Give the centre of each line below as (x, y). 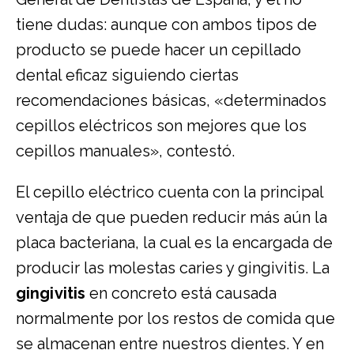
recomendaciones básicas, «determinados (171, 100)
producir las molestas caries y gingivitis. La (173, 267)
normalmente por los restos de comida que (175, 318)
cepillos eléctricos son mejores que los (161, 125)
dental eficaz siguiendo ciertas (127, 75)
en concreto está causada (181, 293)
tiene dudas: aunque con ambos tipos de (166, 24)
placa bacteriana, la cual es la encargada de (174, 242)
